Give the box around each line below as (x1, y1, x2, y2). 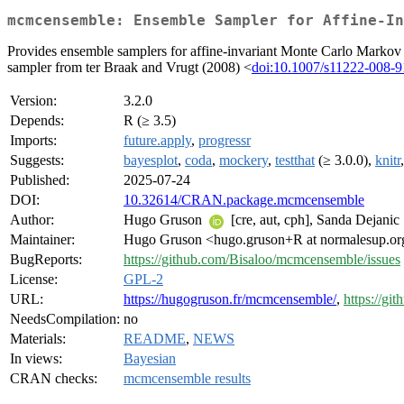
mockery (219, 152, 268, 169)
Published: (10, 172, 69, 188)
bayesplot (124, 152, 178, 169)
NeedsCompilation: (10, 311, 120, 327)
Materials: (10, 331, 66, 347)
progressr (198, 133, 251, 149)
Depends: (10, 113, 64, 129)
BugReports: (10, 252, 82, 268)
